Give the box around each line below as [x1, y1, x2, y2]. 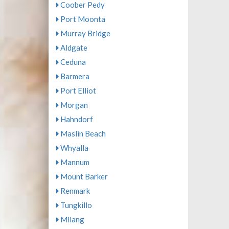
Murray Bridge [58, 29, 110, 38]
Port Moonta [58, 14, 105, 24]
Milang [58, 215, 84, 224]
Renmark [58, 186, 90, 195]
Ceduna [58, 57, 86, 66]
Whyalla [58, 143, 88, 152]
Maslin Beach [58, 129, 106, 138]
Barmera [58, 72, 89, 81]
